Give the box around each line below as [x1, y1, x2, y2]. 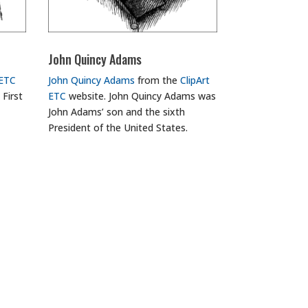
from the [135, 74, 181, 87]
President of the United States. [48, 121, 188, 135]
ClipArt [180, 74, 210, 87]
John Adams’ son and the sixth [48, 105, 186, 119]
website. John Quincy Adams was [66, 89, 217, 103]
